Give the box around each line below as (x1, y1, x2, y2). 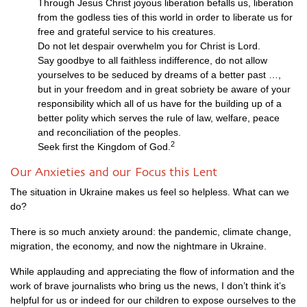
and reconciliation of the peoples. (38, 127, 181, 138)
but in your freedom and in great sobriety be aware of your (38, 84, 291, 95)
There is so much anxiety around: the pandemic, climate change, (10, 226, 291, 237)
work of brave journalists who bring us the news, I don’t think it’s (10, 280, 286, 291)
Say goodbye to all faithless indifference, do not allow (38, 55, 267, 66)
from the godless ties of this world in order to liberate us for (38, 12, 293, 23)
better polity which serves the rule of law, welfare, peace (38, 112, 280, 123)
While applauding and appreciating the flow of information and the (10, 266, 295, 277)
